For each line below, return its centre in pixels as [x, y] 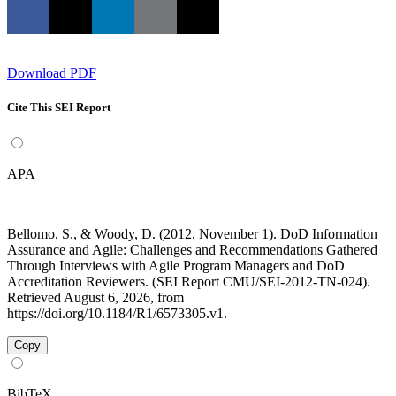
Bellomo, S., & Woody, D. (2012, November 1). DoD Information [192, 234]
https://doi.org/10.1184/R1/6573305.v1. [117, 314]
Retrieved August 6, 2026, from [95, 298]
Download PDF [52, 72]
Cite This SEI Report [59, 108]
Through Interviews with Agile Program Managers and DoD [176, 266]
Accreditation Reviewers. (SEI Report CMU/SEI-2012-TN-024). [189, 282]
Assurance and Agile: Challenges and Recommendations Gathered [192, 250]
